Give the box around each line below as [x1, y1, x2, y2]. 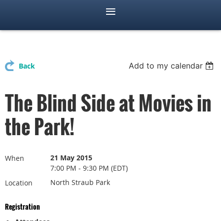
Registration [5, 201, 40, 212]
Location [5, 178, 33, 188]
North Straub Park [50, 178, 110, 187]
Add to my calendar [129, 61, 203, 71]
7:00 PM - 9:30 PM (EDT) [50, 163, 128, 173]
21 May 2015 [50, 153, 92, 163]
